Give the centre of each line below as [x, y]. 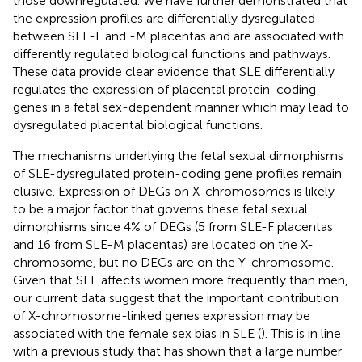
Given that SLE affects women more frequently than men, [181, 280]
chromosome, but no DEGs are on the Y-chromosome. [173, 262]
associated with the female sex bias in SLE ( [137, 333]
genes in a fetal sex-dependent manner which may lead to [181, 107]
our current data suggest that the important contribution [176, 297]
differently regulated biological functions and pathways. [172, 53]
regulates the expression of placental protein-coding [164, 89]
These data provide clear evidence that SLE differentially [174, 71]
